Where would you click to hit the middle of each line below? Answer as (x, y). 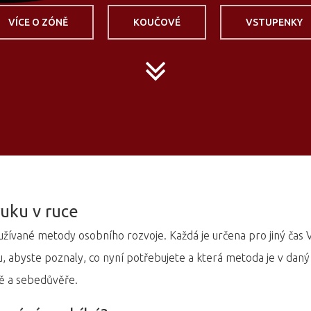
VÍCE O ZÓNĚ (38, 22)
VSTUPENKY (274, 22)
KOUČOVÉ (157, 22)
